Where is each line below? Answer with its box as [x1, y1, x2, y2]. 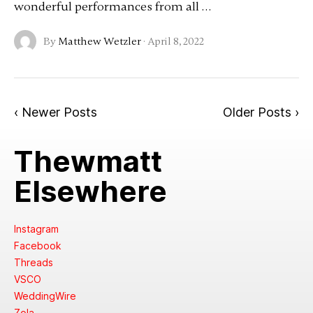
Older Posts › [223, 105, 300, 119]
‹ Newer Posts [13, 105, 97, 119]
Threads [13, 256, 53, 268]
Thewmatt [13, 143, 162, 179]
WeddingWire [13, 290, 76, 302]
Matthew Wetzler [57, 35, 141, 48]
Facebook [13, 240, 61, 252]
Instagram [13, 223, 59, 235]
